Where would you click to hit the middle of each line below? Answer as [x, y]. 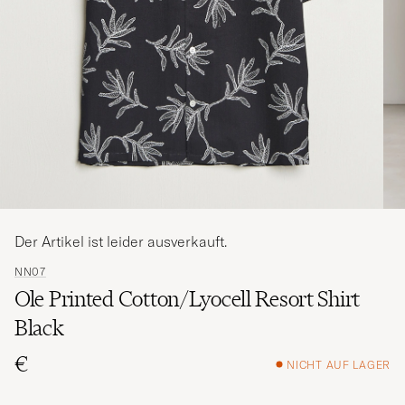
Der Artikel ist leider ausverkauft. [121, 241]
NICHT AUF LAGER [339, 364]
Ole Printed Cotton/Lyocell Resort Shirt [188, 299]
